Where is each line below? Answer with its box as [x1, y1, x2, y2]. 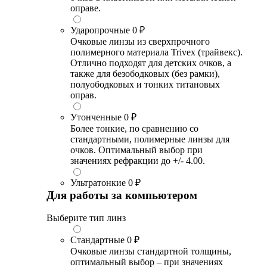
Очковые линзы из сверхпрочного [70, 36, 210, 46]
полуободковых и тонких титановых [70, 79, 220, 89]
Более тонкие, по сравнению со [70, 123, 198, 133]
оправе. [70, 2, 101, 13]
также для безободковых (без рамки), [70, 68, 220, 79]
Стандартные [70, 235, 125, 246]
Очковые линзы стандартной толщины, [70, 246, 231, 257]
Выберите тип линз [46, 213, 126, 223]
